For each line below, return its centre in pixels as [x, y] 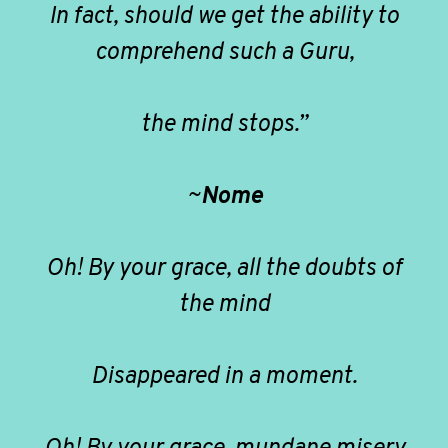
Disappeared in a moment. [224, 376]
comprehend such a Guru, [224, 52]
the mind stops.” [224, 124]
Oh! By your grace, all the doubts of [224, 268]
